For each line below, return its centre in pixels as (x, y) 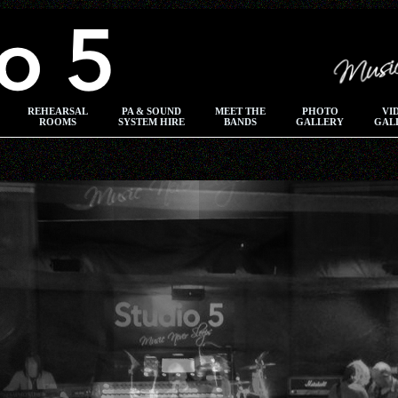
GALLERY (320, 122)
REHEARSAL (58, 111)
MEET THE (240, 111)
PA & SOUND (151, 111)
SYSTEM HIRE (151, 122)
